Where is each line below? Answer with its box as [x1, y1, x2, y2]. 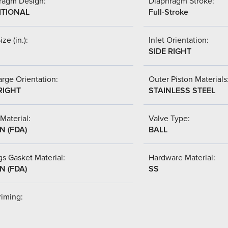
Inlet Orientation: [149, 35, 209, 45]
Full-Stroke [149, 7, 188, 17]
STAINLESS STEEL [149, 85, 215, 96]
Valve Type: [149, 113, 190, 124]
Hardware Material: [149, 152, 215, 163]
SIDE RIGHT [149, 46, 191, 56]
